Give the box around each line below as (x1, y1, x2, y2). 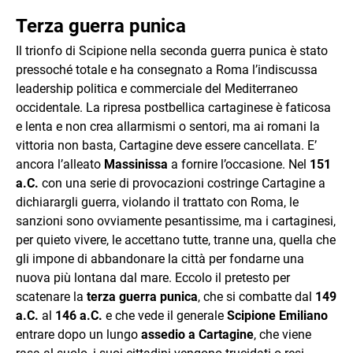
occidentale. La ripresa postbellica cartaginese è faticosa (16, 99, 331, 115)
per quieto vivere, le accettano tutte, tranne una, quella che (16, 232, 336, 247)
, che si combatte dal (198, 288, 315, 304)
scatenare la (16, 288, 87, 304)
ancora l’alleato (16, 156, 104, 172)
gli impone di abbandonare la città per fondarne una (16, 251, 304, 266)
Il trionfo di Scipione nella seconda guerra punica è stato (16, 43, 328, 58)
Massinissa (104, 156, 168, 172)
